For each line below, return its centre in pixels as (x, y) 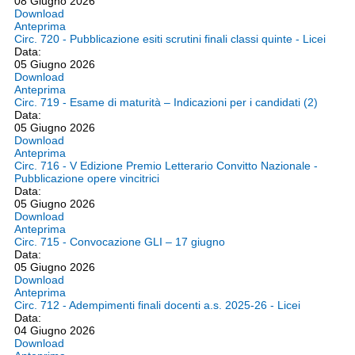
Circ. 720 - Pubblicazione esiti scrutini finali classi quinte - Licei (170, 39)
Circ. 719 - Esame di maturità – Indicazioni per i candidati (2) (166, 102)
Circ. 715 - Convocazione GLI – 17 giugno (120, 242)
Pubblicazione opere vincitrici (87, 178)
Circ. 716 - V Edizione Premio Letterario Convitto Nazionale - (166, 166)
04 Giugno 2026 (55, 330)
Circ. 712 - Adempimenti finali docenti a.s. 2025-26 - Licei (157, 305)
